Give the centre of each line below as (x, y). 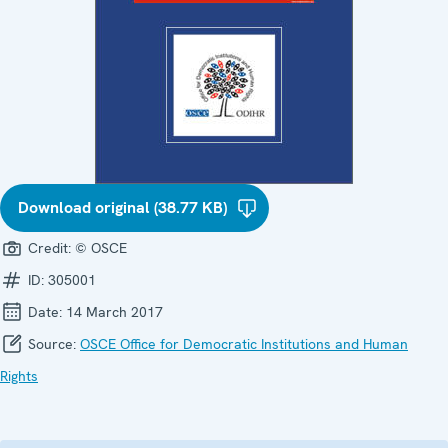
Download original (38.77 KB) (122, 207)
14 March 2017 (114, 311)
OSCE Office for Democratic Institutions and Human (244, 343)
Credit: (49, 247)
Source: (52, 343)
